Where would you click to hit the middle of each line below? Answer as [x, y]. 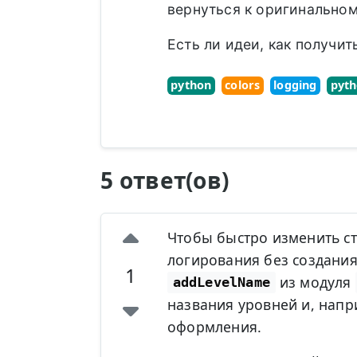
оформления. [214, 326]
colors [243, 85]
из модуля [315, 282]
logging [295, 85]
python [191, 85]
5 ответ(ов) [165, 180]
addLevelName [221, 282]
